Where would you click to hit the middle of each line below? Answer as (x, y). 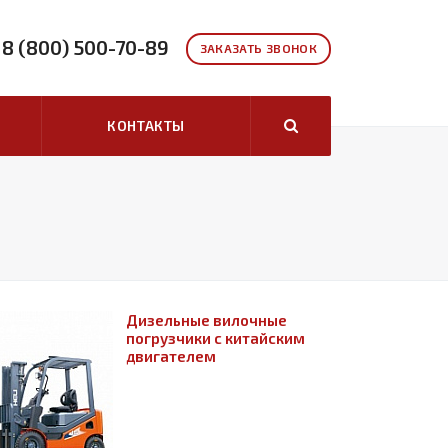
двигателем (171, 356)
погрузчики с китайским (215, 338)
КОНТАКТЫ (146, 125)
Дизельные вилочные (206, 320)
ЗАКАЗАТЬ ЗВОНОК (258, 48)
